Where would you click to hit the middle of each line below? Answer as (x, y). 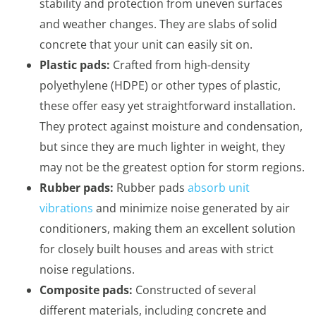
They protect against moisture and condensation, (171, 127)
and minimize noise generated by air (192, 208)
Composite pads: (86, 290)
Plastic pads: (75, 65)
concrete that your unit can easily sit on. (146, 45)
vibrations (66, 208)
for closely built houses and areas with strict (157, 249)
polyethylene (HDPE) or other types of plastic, (160, 86)
